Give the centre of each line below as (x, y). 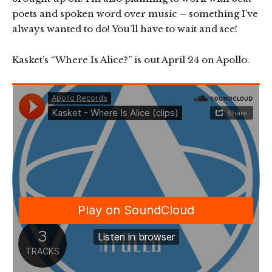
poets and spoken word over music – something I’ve (135, 13)
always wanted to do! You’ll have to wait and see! (125, 29)
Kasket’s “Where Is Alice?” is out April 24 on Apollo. (131, 59)
